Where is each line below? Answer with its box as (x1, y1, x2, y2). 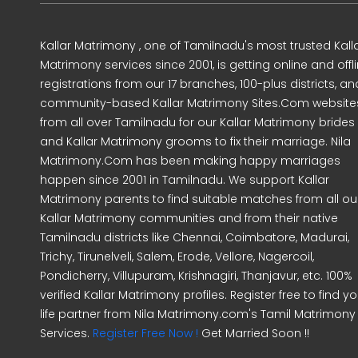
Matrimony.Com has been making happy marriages (40, 153, 340, 169)
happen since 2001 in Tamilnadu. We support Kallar (40, 172, 329, 188)
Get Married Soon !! (198, 325, 309, 341)
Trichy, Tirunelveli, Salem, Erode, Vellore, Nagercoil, (40, 249, 314, 265)
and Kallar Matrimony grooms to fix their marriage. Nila (40, 133, 351, 149)
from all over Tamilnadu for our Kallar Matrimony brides (40, 114, 355, 130)
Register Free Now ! (93, 325, 198, 341)
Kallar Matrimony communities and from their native (40, 210, 338, 226)
